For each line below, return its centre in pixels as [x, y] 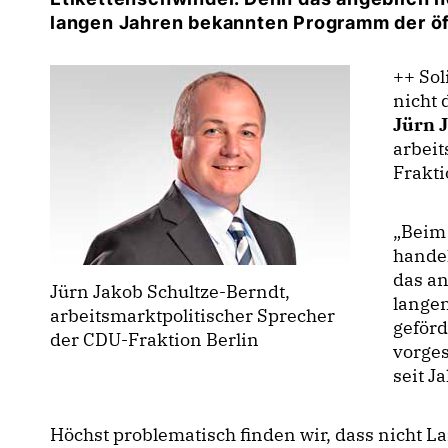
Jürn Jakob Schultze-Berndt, [170, 292]
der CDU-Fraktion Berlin [154, 340]
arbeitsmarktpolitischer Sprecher [192, 316]
